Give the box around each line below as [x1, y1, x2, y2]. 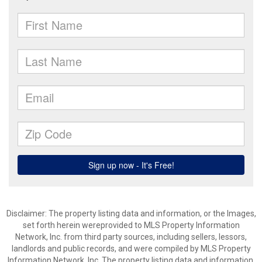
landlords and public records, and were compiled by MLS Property [11, 244, 251, 253]
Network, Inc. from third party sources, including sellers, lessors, [15, 232, 247, 242]
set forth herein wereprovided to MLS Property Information [22, 220, 240, 230]
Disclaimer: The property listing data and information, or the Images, [6, 209, 256, 218]
